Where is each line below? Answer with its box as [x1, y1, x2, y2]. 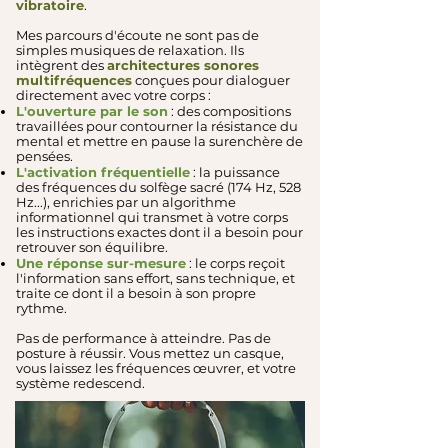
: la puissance [190, 163, 280, 180]
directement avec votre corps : [16, 86, 211, 103]
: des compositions [168, 102, 291, 119]
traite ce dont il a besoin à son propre [16, 284, 256, 301]
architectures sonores [107, 56, 259, 73]
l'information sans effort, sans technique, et [16, 269, 295, 286]
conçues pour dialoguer [132, 71, 290, 88]
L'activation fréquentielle [16, 163, 190, 180]
